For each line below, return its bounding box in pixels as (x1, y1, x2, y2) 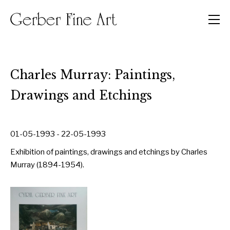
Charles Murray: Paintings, (10, 68, 175, 82)
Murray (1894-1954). (10, 160, 84, 169)
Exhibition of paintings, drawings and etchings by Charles (10, 147, 207, 157)
